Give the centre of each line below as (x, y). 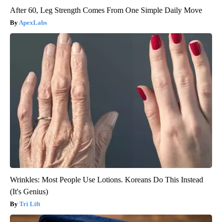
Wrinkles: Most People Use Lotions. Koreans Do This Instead (107, 180)
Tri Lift (30, 204)
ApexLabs (33, 23)
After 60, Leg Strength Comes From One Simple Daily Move (106, 10)
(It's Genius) (29, 192)
